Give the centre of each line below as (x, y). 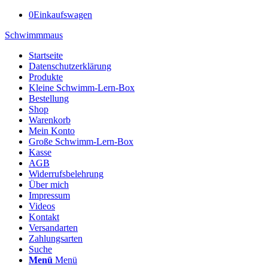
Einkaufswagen (63, 15)
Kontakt (44, 217)
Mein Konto (52, 131)
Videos (42, 206)
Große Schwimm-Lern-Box (81, 141)
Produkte (46, 77)
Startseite (46, 55)
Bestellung (49, 98)
